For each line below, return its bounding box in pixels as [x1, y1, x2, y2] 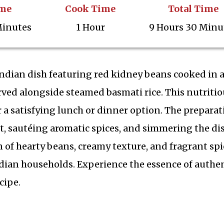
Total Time [167, 2, 218, 14]
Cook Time [65, 2, 116, 14]
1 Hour [75, 21, 105, 33]
